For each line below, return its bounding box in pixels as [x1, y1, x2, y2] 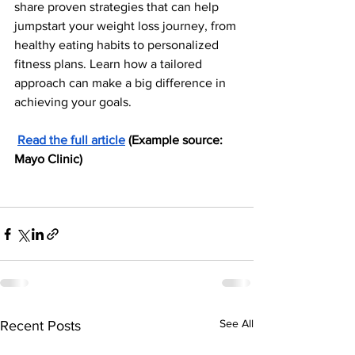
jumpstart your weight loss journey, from [14, 19, 239, 32]
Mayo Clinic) [14, 152, 82, 166]
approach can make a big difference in [14, 76, 229, 90]
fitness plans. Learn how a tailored [14, 57, 205, 71]
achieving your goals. [14, 95, 132, 109]
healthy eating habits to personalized [14, 38, 222, 52]
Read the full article [17, 133, 125, 147]
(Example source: [125, 133, 226, 147]
